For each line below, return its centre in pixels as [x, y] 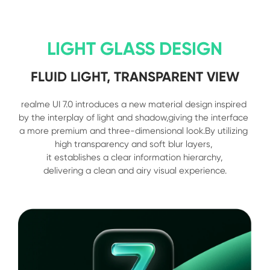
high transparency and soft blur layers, [135, 144]
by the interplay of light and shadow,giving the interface [134, 117]
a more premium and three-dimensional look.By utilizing [134, 130]
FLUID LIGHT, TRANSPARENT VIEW [135, 77]
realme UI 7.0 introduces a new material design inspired [133, 104]
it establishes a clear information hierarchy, [135, 157]
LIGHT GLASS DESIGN [135, 49]
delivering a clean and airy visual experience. [135, 170]
